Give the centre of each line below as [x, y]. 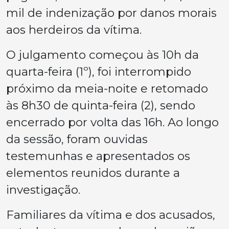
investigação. [43, 189]
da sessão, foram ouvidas [77, 139]
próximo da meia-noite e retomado [107, 88]
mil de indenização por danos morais [111, 13]
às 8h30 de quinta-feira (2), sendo [101, 105]
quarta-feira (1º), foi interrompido [99, 71]
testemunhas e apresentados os [98, 156]
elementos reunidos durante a [93, 173]
